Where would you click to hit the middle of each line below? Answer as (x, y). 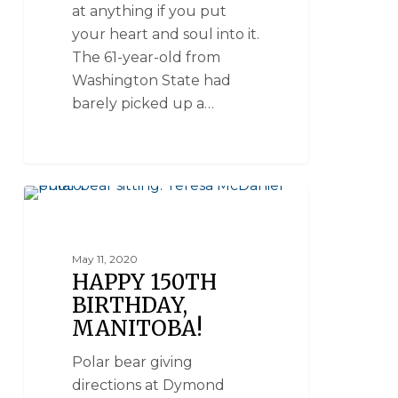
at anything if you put (150, 11)
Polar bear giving (133, 362)
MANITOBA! (138, 329)
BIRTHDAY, (130, 306)
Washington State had (152, 80)
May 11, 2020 (105, 259)
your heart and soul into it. (166, 34)
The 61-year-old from (147, 57)
